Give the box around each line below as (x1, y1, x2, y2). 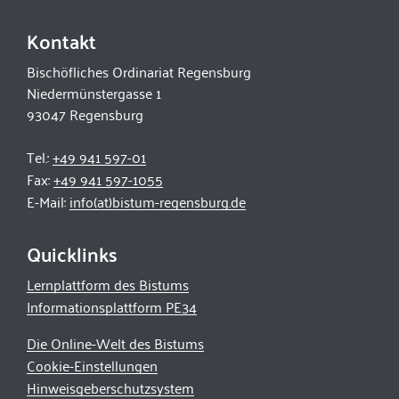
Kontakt (27, 22, 96, 60)
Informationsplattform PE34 (27, 294, 197, 320)
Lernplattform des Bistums (27, 272, 189, 297)
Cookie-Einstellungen (27, 353, 158, 379)
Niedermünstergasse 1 (27, 80, 161, 106)
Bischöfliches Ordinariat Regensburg (27, 59, 251, 85)
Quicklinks (27, 235, 118, 273)
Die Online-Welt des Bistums (27, 330, 204, 356)
